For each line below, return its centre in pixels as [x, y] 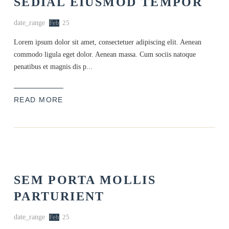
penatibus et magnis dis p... [53, 66]
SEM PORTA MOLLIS [85, 180]
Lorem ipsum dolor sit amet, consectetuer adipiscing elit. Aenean [107, 42]
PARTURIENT [59, 197]
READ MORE [38, 99]
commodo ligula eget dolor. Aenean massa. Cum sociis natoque [105, 54]
